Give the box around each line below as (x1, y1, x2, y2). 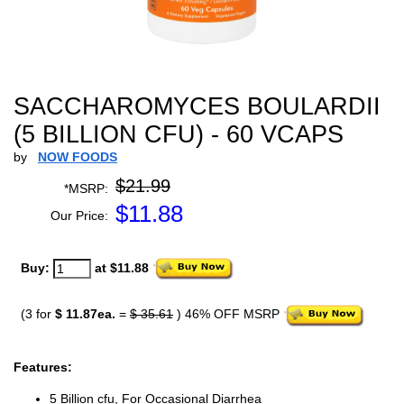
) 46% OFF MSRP (173, 307, 283, 322)
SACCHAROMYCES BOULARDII (14, 93, 381, 120)
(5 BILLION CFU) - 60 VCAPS (14, 121, 344, 148)
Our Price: (50, 208, 108, 223)
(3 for (21, 307, 55, 322)
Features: (14, 359, 72, 374)
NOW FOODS (38, 150, 117, 164)
